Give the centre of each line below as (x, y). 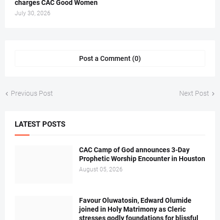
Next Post (194, 94)
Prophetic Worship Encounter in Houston (142, 159)
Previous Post (32, 94)
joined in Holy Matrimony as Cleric (132, 209)
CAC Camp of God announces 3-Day (134, 150)
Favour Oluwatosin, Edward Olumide (135, 201)
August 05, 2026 (101, 170)
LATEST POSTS (40, 124)
